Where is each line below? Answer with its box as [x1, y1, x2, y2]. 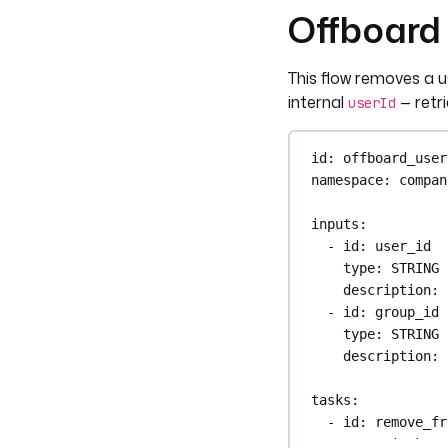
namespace [311, 172, 384, 189]
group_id [375, 304, 440, 321]
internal [288, 90, 348, 113]
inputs [311, 216, 360, 233]
